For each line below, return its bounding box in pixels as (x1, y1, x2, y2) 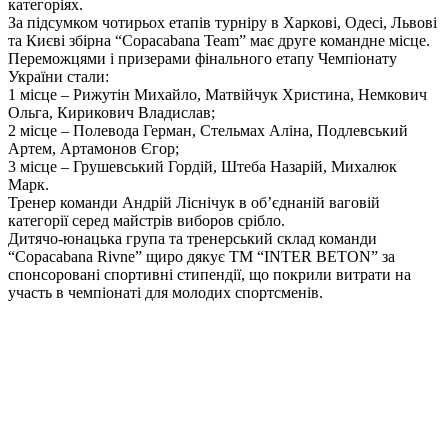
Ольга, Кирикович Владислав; (8, 104, 215, 122)
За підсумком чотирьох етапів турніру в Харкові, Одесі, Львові (8, 14, 437, 32)
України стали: (8, 68, 109, 86)
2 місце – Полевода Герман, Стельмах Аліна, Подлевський (8, 122, 408, 140)
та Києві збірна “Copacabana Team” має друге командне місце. (8, 32, 430, 50)
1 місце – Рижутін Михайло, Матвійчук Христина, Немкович (8, 86, 427, 104)
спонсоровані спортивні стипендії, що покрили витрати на (8, 266, 411, 284)
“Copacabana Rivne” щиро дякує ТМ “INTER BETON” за (8, 248, 395, 266)
